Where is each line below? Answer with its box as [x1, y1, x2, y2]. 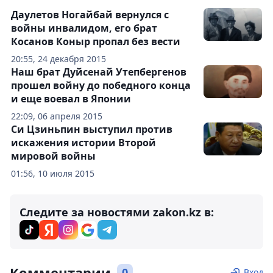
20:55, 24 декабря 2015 [11, 53, 106, 65]
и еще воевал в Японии [11, 92, 131, 106]
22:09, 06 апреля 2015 [11, 110, 102, 122]
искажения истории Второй [11, 136, 156, 150]
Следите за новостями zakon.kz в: [19, 205, 214, 220]
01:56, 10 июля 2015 [11, 168, 94, 180]
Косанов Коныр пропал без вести [11, 35, 180, 49]
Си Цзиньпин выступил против [11, 122, 172, 136]
